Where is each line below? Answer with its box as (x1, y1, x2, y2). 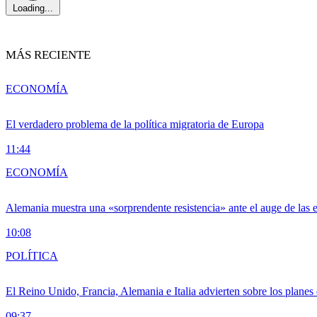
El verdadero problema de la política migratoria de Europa (6, 118, 264, 131)
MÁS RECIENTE (6, 48, 91, 62)
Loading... (13, 3, 53, 14)
